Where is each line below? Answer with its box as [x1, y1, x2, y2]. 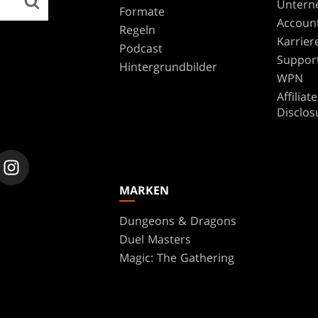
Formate [119, 3, 165, 19]
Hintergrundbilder [119, 58, 217, 75]
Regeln [119, 21, 155, 38]
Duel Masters [119, 231, 191, 247]
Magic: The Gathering [119, 249, 234, 265]
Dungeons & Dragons [119, 212, 236, 229]
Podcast [119, 40, 163, 56]
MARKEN [119, 182, 169, 198]
